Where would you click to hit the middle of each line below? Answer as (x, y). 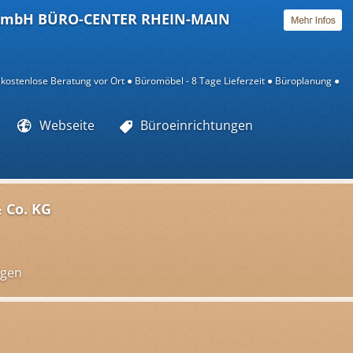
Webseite (67, 125)
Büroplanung (303, 81)
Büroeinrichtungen (197, 125)
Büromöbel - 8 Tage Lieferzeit (200, 81)
